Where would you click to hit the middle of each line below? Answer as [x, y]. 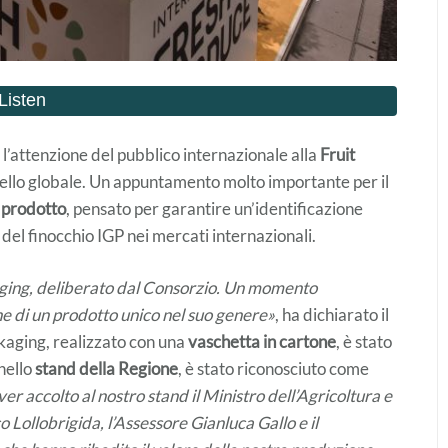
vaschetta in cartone [262, 341]
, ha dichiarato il [332, 314]
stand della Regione [106, 368]
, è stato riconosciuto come [273, 368]
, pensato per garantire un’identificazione [214, 208]
